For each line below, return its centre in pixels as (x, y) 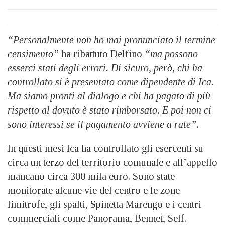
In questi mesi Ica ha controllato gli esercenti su (105, 148)
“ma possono (170, 54)
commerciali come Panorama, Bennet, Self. (97, 218)
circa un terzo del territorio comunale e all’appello (113, 162)
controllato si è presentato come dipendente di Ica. (111, 82)
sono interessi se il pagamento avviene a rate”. (103, 124)
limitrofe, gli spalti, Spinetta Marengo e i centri (104, 204)
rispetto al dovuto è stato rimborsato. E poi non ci (109, 110)
